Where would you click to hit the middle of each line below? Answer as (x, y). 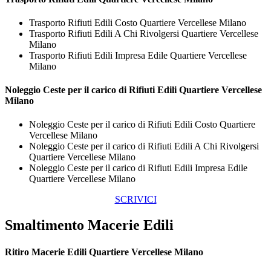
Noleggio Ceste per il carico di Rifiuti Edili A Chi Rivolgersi (144, 146)
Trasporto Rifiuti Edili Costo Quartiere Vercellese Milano (138, 22)
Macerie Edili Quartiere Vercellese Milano (116, 252)
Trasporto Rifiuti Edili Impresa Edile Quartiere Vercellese (138, 55)
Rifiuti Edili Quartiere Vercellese (195, 90)
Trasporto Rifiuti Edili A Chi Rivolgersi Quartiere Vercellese (144, 33)
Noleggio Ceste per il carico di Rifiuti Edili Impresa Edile (138, 168)
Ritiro (17, 252)
